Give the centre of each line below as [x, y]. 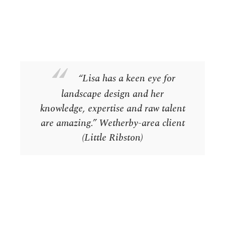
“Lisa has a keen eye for [127, 78]
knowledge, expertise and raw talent [113, 108]
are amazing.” [68, 123]
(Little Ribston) [113, 137]
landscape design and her [113, 94]
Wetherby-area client [140, 123]
